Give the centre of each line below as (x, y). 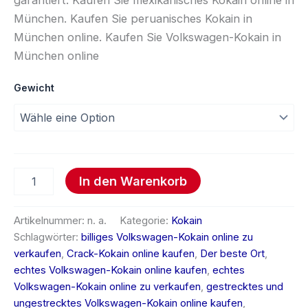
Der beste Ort (232, 253)
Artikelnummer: (51, 220)
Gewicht (34, 88)
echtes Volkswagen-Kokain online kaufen (110, 270)
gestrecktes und (245, 286)
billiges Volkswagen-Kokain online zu (167, 237)
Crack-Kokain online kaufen (131, 253)
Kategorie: (145, 220)
